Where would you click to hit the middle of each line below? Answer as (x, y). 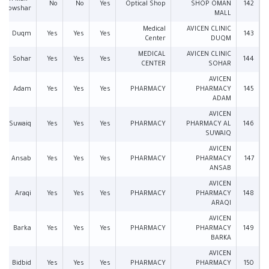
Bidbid (22, 264)
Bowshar (18, 9)
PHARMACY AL (209, 124)
